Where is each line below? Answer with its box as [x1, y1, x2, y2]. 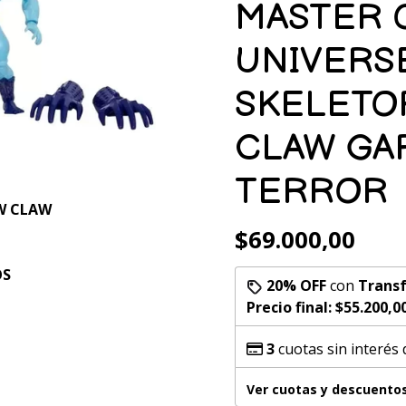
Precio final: [246, 297, 335, 317]
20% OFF [266, 275, 326, 295]
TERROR [235, 170, 388, 214]
